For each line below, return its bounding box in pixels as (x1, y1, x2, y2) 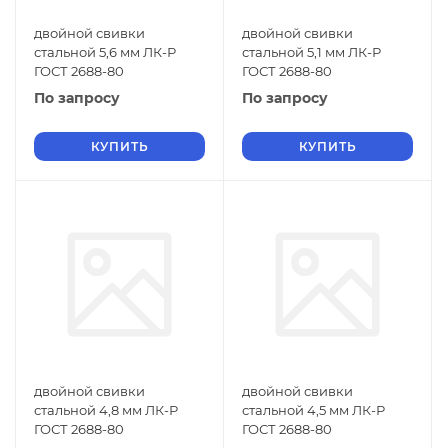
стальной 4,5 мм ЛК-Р (242, 402, 385, 418)
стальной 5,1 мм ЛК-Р (242, 44, 381, 60)
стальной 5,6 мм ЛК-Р (34, 44, 176, 60)
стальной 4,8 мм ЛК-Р (34, 402, 178, 418)
